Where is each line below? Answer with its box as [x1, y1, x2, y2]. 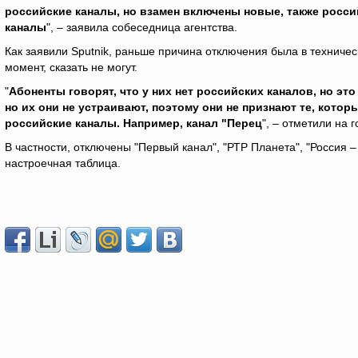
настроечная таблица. [5, 157, 121, 169]
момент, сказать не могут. [5, 61, 137, 74]
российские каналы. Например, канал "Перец [5, 117, 262, 129]
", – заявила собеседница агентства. [46, 21, 237, 34]
